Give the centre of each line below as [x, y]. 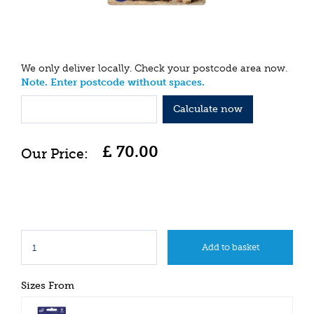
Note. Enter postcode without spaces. [113, 83]
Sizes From [48, 286]
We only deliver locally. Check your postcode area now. [154, 69]
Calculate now [207, 109]
